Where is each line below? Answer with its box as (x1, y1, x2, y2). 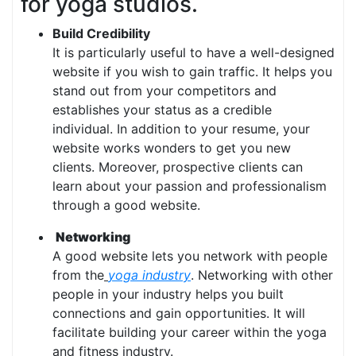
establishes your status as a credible (52, 102, 272, 118)
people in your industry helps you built (52, 286, 284, 303)
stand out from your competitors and (52, 83, 277, 99)
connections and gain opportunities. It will (52, 305, 305, 322)
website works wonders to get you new (52, 140, 291, 157)
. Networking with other (191, 267, 333, 284)
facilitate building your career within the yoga (52, 324, 327, 341)
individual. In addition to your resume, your (52, 121, 310, 137)
